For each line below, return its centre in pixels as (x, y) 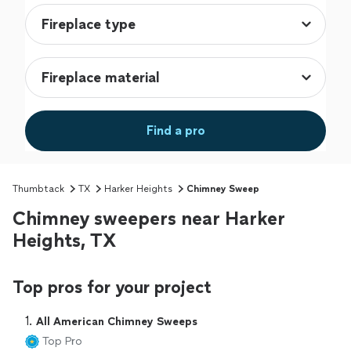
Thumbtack (38, 189)
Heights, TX (64, 240)
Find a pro (175, 130)
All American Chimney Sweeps (117, 322)
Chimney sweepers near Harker (149, 218)
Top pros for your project (112, 287)
